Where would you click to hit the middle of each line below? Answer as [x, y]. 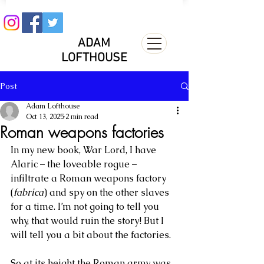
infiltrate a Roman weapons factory [90, 178]
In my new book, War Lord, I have [85, 150]
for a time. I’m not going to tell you [86, 207]
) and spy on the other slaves [108, 192]
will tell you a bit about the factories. [91, 235]
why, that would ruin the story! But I [88, 221]
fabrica [29, 192]
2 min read [82, 117]
